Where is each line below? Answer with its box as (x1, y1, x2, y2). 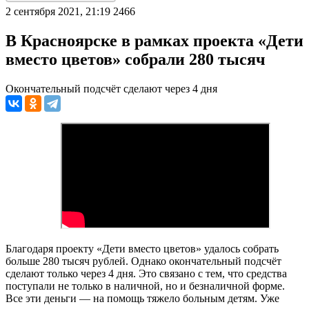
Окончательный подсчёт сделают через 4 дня (6, 82, 217, 94)
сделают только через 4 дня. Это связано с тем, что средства (6, 267, 287, 279)
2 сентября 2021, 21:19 (6, 5, 110, 17)
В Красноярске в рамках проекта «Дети (6, 31, 303, 50)
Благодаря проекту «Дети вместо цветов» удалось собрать (6, 242, 279, 255)
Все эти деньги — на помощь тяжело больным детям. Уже (6, 292, 279, 304)
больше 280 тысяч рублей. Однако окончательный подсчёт (6, 255, 281, 267)
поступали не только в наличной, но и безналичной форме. (6, 279, 285, 292)
